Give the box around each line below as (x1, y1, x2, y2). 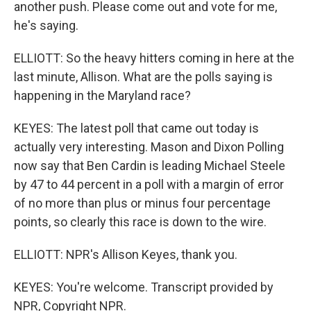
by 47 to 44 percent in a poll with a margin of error (14, 177, 284, 192)
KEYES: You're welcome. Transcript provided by (14, 280, 274, 294)
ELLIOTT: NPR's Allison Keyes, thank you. (14, 247, 237, 262)
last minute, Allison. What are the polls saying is (14, 69, 273, 84)
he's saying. (14, 18, 78, 33)
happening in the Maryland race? (14, 88, 191, 103)
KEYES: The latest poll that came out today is (14, 121, 259, 135)
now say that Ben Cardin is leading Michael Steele (14, 158, 285, 173)
